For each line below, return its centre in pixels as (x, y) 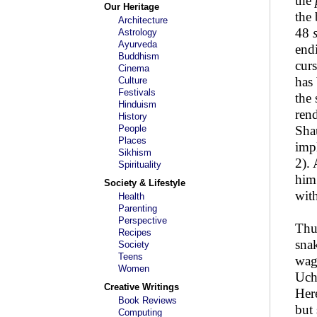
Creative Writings (142, 287)
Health (131, 196)
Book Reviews (148, 300)
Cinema (134, 68)
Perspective (143, 220)
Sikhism (135, 152)
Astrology (138, 32)
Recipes (135, 232)
